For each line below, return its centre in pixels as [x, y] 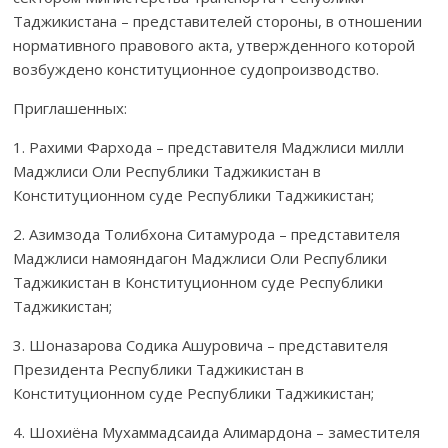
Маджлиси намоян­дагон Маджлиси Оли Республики [200, 257]
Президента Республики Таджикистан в [159, 368]
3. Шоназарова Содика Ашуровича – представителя [201, 344]
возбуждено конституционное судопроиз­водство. [196, 68]
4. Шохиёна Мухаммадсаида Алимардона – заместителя [217, 431]
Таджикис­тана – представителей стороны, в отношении [218, 20]
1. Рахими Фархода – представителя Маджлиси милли [209, 146]
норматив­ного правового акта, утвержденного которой [214, 44]
